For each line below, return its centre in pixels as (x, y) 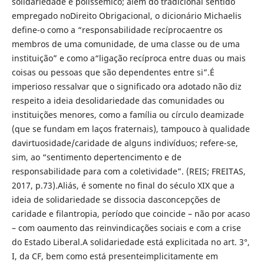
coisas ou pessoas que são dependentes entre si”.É (113, 72)
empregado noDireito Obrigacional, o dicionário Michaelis (126, 15)
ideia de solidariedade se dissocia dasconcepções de (116, 199)
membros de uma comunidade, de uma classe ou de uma (126, 44)
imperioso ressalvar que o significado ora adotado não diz (126, 86)
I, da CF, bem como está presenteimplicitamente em (115, 256)
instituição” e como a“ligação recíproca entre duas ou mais (128, 58)
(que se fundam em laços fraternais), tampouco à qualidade (131, 128)
